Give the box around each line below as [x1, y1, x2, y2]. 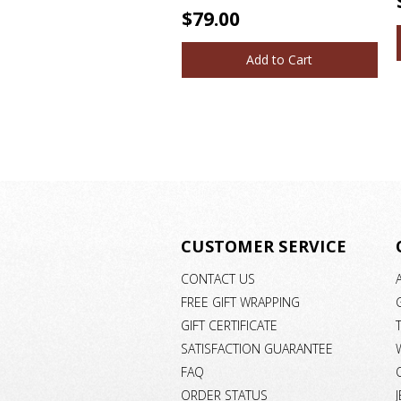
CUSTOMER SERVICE [181, 235, 346, 258]
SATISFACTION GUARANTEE [181, 339, 333, 357]
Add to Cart [246, 51, 312, 69]
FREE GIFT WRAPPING [181, 293, 300, 311]
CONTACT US [181, 270, 255, 288]
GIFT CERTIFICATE [181, 316, 277, 334]
